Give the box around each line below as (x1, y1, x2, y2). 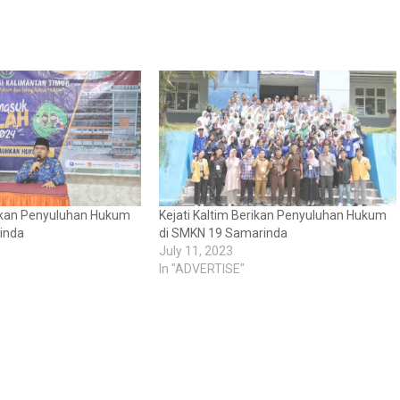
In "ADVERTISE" (158, 262, 245, 277)
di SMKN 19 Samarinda (158, 226, 287, 241)
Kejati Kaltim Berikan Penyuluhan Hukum (158, 208, 387, 223)
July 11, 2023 (158, 244, 233, 259)
